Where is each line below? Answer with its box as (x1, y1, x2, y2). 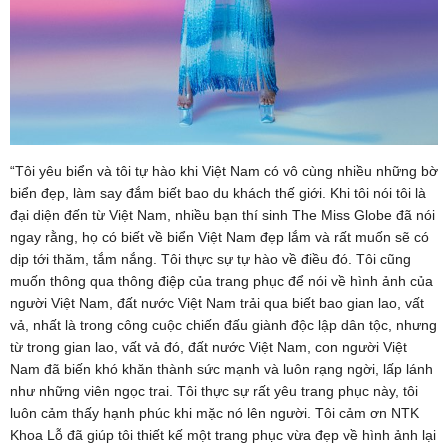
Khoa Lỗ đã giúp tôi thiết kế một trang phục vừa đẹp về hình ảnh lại (10, 426, 436, 443)
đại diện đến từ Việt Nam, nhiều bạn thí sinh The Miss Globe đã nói (10, 206, 435, 223)
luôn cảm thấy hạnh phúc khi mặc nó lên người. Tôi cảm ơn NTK (10, 404, 419, 421)
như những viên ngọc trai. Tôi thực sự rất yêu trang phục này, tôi (10, 382, 418, 399)
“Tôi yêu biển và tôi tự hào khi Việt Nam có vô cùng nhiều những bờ (10, 162, 438, 179)
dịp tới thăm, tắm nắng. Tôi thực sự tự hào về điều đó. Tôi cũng (10, 250, 411, 267)
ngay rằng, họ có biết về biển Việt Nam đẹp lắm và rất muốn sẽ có (10, 228, 429, 245)
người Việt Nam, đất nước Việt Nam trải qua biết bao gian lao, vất (10, 294, 424, 311)
